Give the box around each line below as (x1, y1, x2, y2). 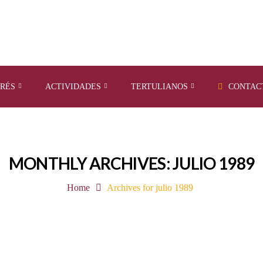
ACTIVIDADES (45, 82, 101, 91)
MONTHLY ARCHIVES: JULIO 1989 (8, 153, 255, 173)
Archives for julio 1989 (107, 183, 194, 193)
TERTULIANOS (131, 82, 188, 91)
